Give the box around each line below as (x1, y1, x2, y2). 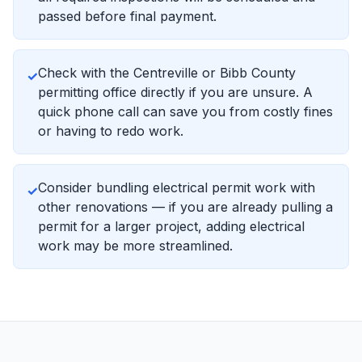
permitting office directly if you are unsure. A (38, 84, 313, 100)
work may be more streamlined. (38, 238, 233, 254)
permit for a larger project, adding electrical (38, 218, 305, 234)
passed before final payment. (38, 8, 217, 24)
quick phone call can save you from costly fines (38, 103, 333, 120)
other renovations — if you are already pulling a (38, 199, 333, 215)
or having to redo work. (38, 123, 183, 139)
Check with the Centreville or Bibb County (38, 65, 296, 81)
